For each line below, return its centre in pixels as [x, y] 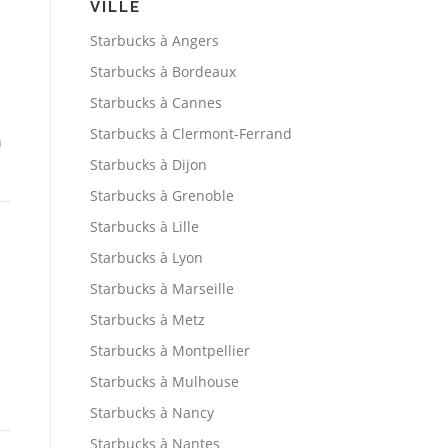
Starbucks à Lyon [146, 258]
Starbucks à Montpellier [170, 351]
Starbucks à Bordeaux [163, 72]
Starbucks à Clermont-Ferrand [191, 134]
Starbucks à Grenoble [162, 196]
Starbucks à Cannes [156, 103]
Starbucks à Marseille [162, 289]
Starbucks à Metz [147, 320]
